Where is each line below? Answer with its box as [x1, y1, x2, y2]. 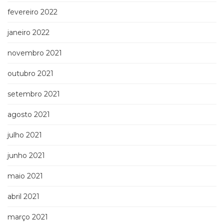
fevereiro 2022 [7, 7, 57, 17]
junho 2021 [7, 151, 45, 160]
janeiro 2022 [7, 28, 49, 37]
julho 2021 [7, 130, 42, 140]
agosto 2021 [7, 110, 50, 119]
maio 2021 [7, 171, 43, 181]
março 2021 [7, 212, 48, 222]
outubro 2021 [7, 69, 53, 78]
